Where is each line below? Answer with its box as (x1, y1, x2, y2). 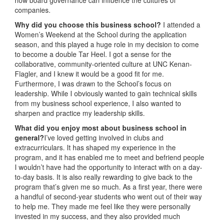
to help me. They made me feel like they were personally (15, 201, 191, 211)
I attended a (163, 19, 200, 29)
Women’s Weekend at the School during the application (15, 29, 187, 39)
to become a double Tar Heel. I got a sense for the (15, 49, 171, 59)
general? (15, 132, 44, 142)
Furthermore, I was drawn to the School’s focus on (15, 78, 171, 88)
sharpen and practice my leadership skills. (15, 108, 145, 118)
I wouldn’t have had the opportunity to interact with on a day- (15, 162, 202, 172)
